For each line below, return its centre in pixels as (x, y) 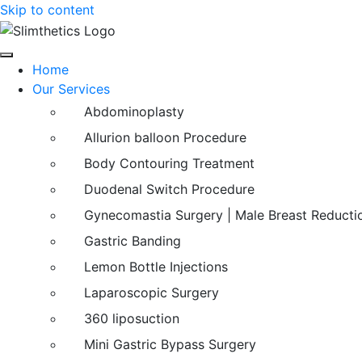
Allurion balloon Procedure (165, 137)
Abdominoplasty (134, 111)
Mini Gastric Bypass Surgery (170, 344)
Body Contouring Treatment (169, 163)
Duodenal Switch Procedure (169, 189)
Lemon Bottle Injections (156, 266)
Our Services (71, 88)
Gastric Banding (133, 240)
